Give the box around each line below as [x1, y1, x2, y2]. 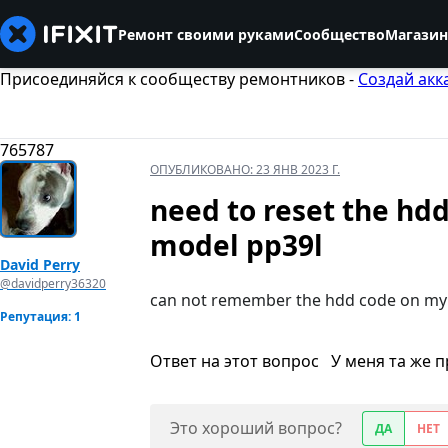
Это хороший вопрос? [170, 417, 342, 440]
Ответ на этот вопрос [150, 350, 323, 373]
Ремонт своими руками [118, 24, 294, 44]
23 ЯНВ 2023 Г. [256, 161, 340, 179]
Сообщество [294, 24, 385, 44]
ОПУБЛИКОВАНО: [150, 161, 256, 179]
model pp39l [150, 226, 323, 265]
